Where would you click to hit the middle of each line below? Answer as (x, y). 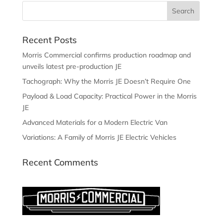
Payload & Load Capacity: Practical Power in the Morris (109, 96)
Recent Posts (49, 40)
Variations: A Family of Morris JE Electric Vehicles (99, 137)
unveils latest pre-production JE (72, 66)
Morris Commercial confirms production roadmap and (106, 55)
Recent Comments (60, 162)
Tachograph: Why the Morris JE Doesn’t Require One (106, 81)
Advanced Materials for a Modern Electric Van (95, 122)
